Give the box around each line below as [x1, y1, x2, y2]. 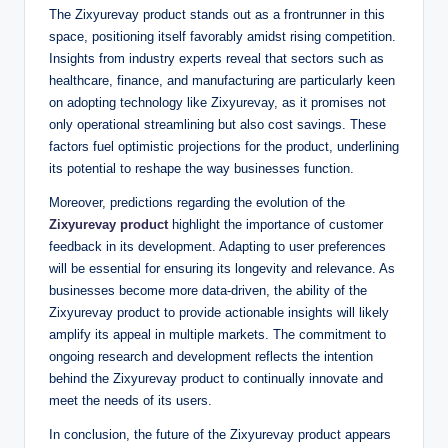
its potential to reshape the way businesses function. [49, 161, 354, 177]
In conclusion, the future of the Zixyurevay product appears [49, 427, 391, 443]
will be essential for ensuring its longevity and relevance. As [49, 261, 395, 277]
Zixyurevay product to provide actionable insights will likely [49, 305, 389, 321]
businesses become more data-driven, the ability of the [49, 283, 367, 299]
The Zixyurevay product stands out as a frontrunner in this [49, 7, 385, 23]
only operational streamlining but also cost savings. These [49, 117, 386, 133]
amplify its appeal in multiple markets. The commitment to [49, 327, 386, 343]
